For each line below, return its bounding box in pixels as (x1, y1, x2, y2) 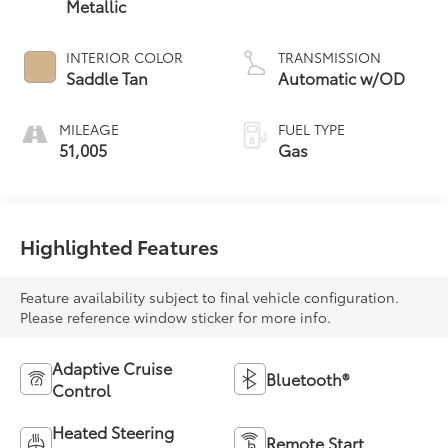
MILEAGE (59, 118, 120, 139)
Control (52, 378, 112, 402)
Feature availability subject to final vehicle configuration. (20, 287, 400, 308)
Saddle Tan (66, 65, 149, 89)
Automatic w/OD (278, 65, 405, 89)
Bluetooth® (266, 367, 349, 391)
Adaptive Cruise (52, 356, 173, 380)
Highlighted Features (20, 231, 220, 260)
